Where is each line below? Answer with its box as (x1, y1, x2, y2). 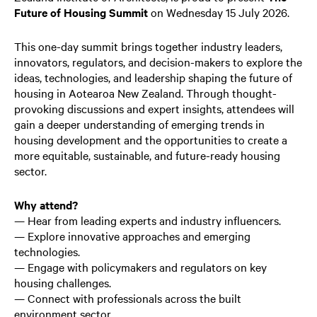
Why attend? (14, 196, 78, 212)
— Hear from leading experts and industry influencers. (14, 212, 281, 228)
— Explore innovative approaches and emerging (14, 227, 250, 243)
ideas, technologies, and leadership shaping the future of (14, 69, 292, 85)
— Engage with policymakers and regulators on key (14, 258, 267, 275)
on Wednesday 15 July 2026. (148, 4, 289, 20)
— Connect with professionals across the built (14, 289, 241, 306)
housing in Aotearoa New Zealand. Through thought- (14, 84, 277, 100)
